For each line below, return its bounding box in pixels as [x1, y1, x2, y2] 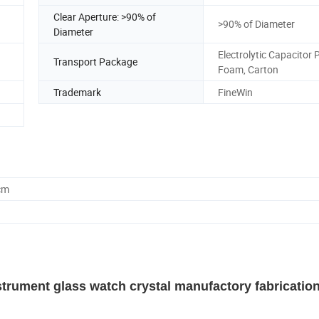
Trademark [53, 85, 101, 99]
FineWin [218, 85, 253, 99]
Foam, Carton [218, 62, 278, 76]
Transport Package [53, 55, 137, 69]
